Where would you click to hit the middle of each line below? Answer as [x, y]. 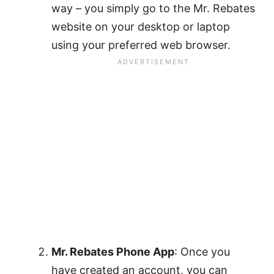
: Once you [202, 251]
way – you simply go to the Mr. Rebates [153, 8]
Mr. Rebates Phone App [113, 251]
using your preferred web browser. [141, 45]
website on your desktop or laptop [141, 26]
